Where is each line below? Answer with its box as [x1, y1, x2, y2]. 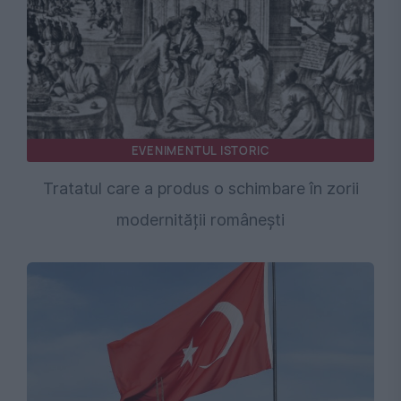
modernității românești [116, 209, 285, 229]
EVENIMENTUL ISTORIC [131, 141, 270, 158]
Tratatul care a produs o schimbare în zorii [42, 178, 359, 198]
